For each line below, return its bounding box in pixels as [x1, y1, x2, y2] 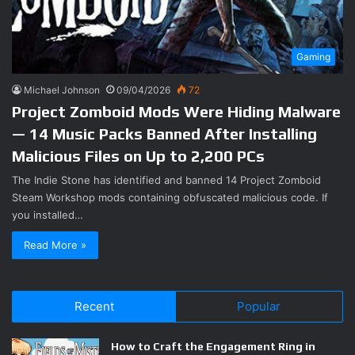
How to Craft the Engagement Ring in [111, 339, 315, 353]
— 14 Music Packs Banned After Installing [12, 124, 317, 143]
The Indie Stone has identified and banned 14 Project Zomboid [12, 173, 321, 186]
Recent [74, 298, 114, 314]
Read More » [24, 238, 86, 251]
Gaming [296, 50, 330, 63]
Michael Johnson [24, 83, 100, 96]
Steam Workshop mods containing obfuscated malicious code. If [12, 190, 328, 204]
